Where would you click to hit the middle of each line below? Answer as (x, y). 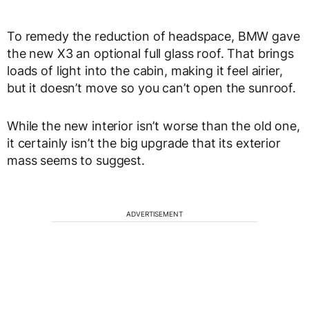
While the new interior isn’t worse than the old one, (153, 126)
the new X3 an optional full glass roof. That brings (150, 54)
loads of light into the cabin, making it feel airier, (145, 71)
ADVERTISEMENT (154, 214)
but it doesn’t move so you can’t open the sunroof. (151, 88)
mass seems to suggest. (76, 161)
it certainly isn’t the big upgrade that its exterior (144, 143)
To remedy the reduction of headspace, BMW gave (153, 37)
